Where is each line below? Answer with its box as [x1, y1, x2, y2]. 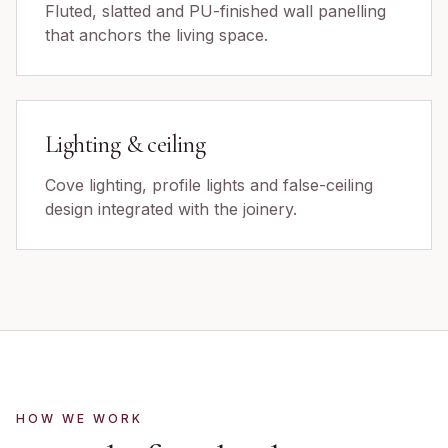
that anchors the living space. [45, 25, 268, 45]
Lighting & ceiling [45, 130, 206, 159]
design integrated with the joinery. [45, 199, 297, 219]
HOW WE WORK [16, 411, 143, 426]
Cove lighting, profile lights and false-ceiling [45, 175, 373, 195]
